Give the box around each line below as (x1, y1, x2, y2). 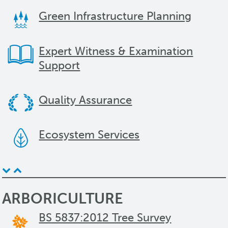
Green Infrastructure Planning (39, 9, 192, 23)
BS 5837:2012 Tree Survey (39, 210, 172, 224)
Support (39, 58, 80, 72)
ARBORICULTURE (2, 189, 124, 207)
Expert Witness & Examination (39, 44, 193, 58)
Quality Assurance (39, 93, 132, 107)
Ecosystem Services (39, 128, 140, 142)
